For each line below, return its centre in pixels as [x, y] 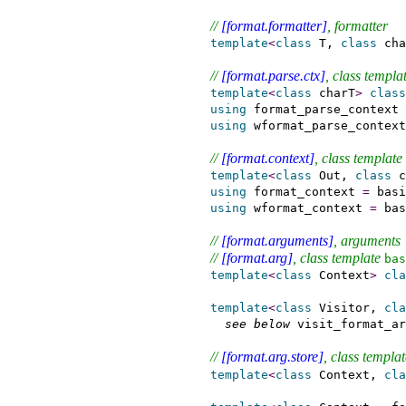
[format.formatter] [274, 25]
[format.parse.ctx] [273, 75]
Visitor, [348, 307]
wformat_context [308, 208]
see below [257, 324]
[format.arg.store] [272, 356]
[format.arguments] [277, 240]
